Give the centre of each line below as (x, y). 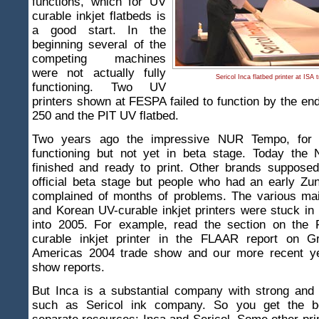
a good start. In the (99, 31)
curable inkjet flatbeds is (99, 16)
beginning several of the (99, 45)
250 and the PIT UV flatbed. (107, 116)
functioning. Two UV (99, 88)
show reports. (72, 268)
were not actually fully (99, 73)
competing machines (99, 59)
